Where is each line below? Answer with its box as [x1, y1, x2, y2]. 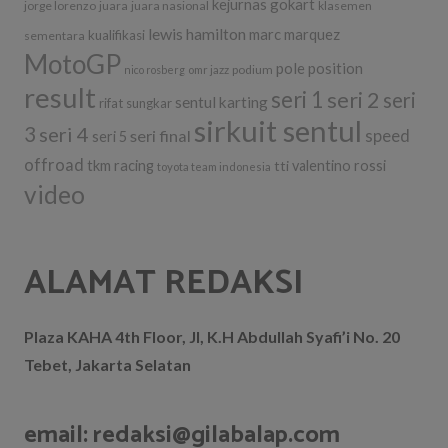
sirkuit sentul [194, 112, 362, 148]
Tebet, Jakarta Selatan [24, 354, 191, 374]
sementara [24, 27, 85, 43]
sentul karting [175, 92, 268, 111]
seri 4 [39, 121, 89, 146]
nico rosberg [124, 62, 185, 76]
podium [232, 61, 273, 77]
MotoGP [24, 47, 121, 80]
